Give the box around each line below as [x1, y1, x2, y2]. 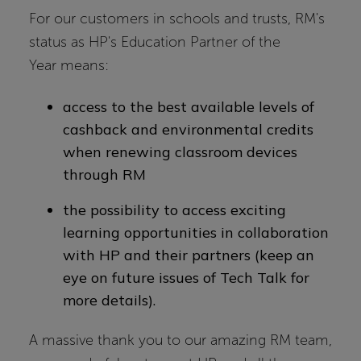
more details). [63, 291, 156, 310]
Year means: [29, 56, 109, 73]
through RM [63, 165, 146, 185]
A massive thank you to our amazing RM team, [29, 331, 332, 348]
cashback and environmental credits [63, 120, 313, 139]
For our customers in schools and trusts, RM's [29, 10, 325, 27]
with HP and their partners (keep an [63, 246, 314, 265]
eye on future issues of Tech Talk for [63, 268, 309, 288]
